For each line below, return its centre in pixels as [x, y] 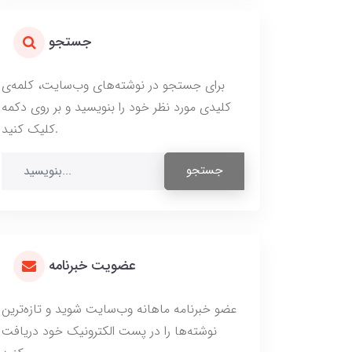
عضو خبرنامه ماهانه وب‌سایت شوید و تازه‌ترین [119, 309]
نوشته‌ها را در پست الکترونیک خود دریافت [109, 331]
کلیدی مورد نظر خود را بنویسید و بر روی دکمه [116, 108]
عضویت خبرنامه [92, 266]
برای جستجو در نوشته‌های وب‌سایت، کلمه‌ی [113, 86]
